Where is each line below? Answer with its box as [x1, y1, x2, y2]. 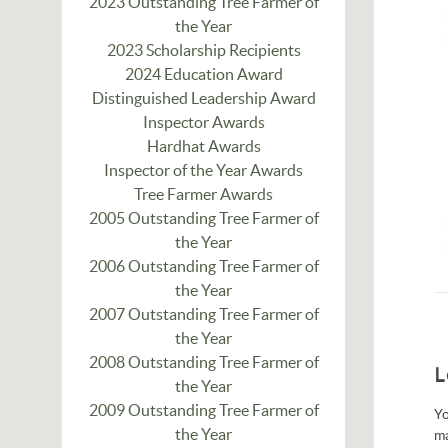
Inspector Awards [142, 113, 265, 131]
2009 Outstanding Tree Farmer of [88, 401, 319, 419]
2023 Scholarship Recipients [106, 41, 301, 59]
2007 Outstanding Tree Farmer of [88, 305, 319, 323]
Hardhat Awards [146, 137, 261, 155]
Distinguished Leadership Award [91, 89, 316, 107]
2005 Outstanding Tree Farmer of [88, 209, 319, 227]
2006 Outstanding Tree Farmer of [88, 257, 319, 275]
